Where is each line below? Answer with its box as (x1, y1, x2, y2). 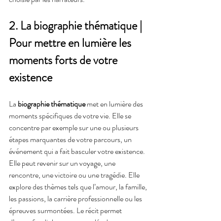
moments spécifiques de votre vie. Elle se (9, 110, 133, 121)
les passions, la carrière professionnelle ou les (9, 192, 144, 204)
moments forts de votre (9, 51, 120, 69)
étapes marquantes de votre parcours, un (9, 133, 133, 145)
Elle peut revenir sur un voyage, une (9, 157, 117, 169)
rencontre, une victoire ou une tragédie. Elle (9, 169, 141, 181)
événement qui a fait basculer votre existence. (9, 145, 147, 157)
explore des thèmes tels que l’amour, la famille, (9, 181, 148, 192)
